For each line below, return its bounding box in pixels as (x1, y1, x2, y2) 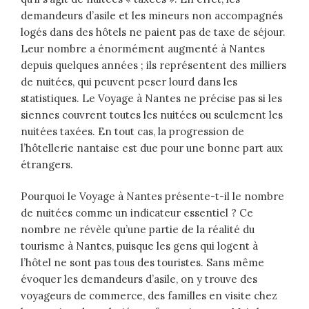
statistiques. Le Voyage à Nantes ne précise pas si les (21, 91, 282, 105)
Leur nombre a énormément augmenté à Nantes (21, 41, 265, 55)
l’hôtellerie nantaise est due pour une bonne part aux (21, 141, 283, 154)
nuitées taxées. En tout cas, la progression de (21, 124, 244, 138)
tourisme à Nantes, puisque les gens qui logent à (21, 239, 258, 253)
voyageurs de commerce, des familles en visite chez (21, 289, 277, 303)
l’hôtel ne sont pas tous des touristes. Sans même (21, 256, 264, 270)
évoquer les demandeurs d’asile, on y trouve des (21, 272, 257, 286)
